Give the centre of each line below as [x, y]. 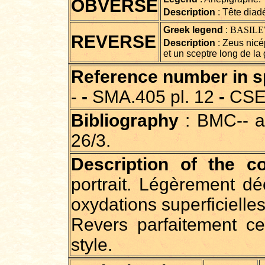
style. [92, 245]
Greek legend [193, 30]
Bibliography [125, 120]
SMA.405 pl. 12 [153, 97]
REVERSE [114, 42]
